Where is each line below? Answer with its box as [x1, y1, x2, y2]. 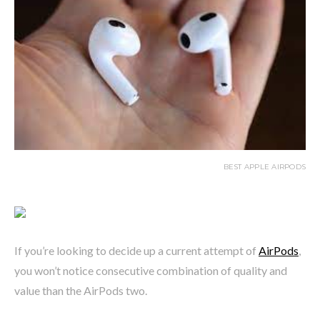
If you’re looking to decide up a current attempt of [14, 243, 259, 257]
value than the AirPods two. [14, 283, 147, 297]
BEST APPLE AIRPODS [223, 161, 306, 171]
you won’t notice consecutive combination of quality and [14, 263, 287, 277]
